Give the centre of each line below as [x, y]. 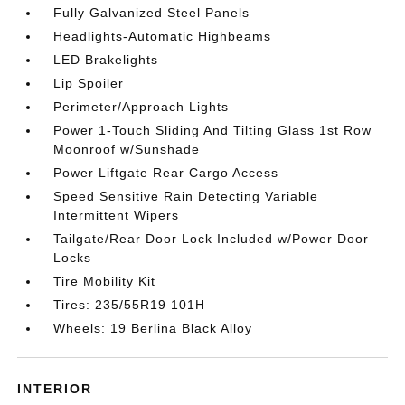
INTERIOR [55, 389]
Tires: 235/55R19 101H [130, 305]
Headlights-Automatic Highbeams [163, 37]
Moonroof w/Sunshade [127, 150]
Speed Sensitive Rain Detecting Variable [186, 197]
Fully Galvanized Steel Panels [152, 13]
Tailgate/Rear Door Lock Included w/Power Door [212, 239]
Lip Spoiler [89, 84]
